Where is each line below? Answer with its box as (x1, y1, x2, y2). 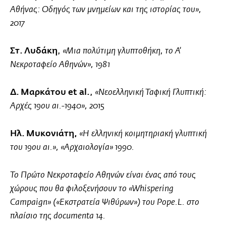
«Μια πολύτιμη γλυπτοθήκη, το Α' (63, 47, 181, 55)
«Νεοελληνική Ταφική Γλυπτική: (95, 88, 206, 97)
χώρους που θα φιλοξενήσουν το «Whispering (10, 185, 174, 193)
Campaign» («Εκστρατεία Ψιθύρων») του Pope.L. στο (10, 198, 199, 207)
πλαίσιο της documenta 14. (10, 212, 105, 220)
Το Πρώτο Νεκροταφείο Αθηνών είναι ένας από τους (10, 171, 196, 180)
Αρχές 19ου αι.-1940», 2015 (10, 102, 104, 110)
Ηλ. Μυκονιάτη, (10, 129, 77, 139)
